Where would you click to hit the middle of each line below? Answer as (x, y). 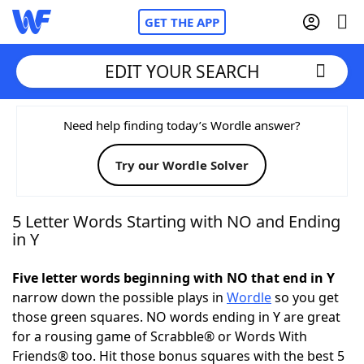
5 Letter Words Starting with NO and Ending (176, 221)
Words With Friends (107, 167)
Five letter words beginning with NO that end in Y (173, 278)
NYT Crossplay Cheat (108, 211)
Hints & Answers (220, 301)
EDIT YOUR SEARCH (182, 71)
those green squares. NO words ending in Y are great (176, 317)
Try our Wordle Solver (182, 165)
